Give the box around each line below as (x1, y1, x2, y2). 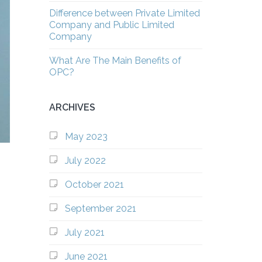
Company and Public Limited (49, 19, 174, 30)
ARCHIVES (49, 102, 95, 113)
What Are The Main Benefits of (49, 55, 181, 66)
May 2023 (64, 131, 108, 142)
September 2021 (64, 203, 136, 214)
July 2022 (64, 155, 106, 166)
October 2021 (64, 179, 124, 190)
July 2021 (64, 227, 105, 238)
